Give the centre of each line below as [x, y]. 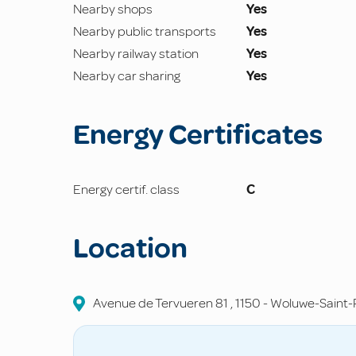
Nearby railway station [136, 54]
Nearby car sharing [127, 76]
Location [130, 249]
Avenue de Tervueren [154, 304]
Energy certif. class [126, 190]
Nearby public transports [145, 32]
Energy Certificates [198, 135]
